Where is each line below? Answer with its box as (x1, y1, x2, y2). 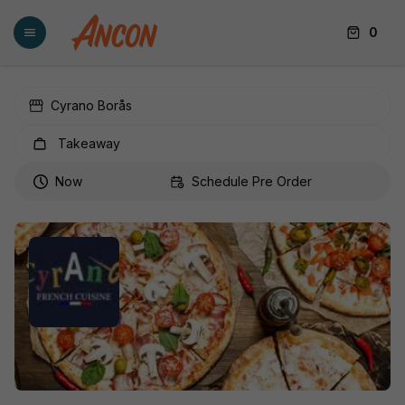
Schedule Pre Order (191, 174, 312, 189)
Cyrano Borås (51, 98, 132, 113)
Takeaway (58, 136, 120, 151)
